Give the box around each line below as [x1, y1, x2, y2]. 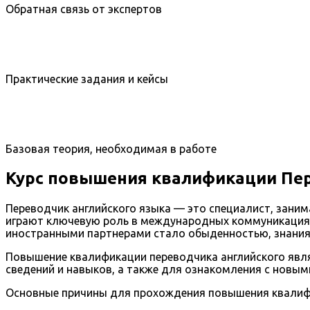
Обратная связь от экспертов [6, 2, 162, 15]
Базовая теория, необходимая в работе [6, 142, 217, 155]
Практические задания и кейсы [6, 72, 168, 85]
